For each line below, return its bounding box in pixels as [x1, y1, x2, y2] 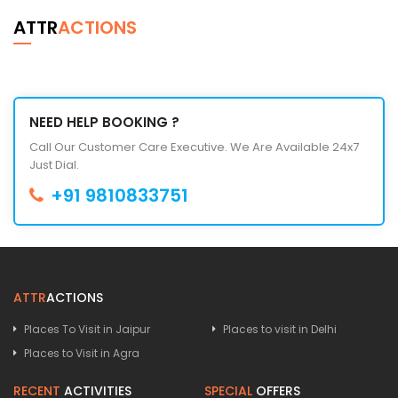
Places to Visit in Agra [24, 345, 139, 361]
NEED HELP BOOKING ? [29, 112, 179, 131]
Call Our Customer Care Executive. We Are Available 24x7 [29, 138, 359, 155]
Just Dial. [29, 155, 79, 173]
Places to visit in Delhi [223, 321, 337, 337]
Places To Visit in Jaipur [24, 321, 150, 337]
